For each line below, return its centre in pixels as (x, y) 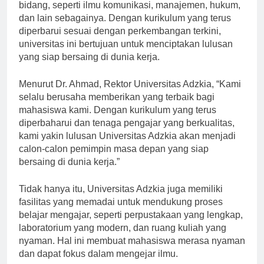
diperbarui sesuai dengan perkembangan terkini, (120, 42)
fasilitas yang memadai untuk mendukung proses (121, 213)
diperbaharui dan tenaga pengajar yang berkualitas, (127, 134)
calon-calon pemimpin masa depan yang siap (114, 160)
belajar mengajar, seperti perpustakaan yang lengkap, (131, 226)
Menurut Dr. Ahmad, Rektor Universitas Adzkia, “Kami (130, 95)
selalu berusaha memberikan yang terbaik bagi (117, 108)
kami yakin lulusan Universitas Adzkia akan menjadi (127, 147)
